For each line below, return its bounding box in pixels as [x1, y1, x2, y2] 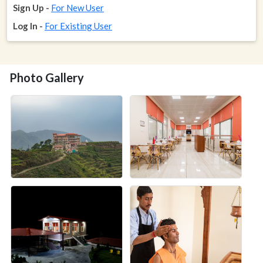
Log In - [13, 21, 43, 31]
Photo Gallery [9, 70, 84, 85]
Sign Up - [13, 2, 49, 13]
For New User [51, 2, 104, 13]
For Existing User [45, 21, 112, 31]
